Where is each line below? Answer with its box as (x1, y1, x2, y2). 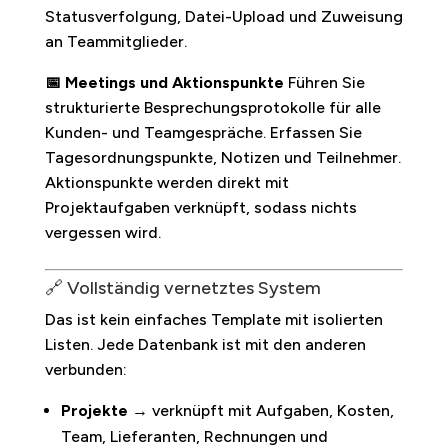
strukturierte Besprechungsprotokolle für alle (44, 97, 381, 117)
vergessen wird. (44, 222, 161, 242)
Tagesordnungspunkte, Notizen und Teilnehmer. (44, 147, 401, 167)
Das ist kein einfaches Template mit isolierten (44, 309, 383, 329)
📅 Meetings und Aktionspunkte (44, 72, 284, 92)
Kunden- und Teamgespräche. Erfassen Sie (44, 122, 362, 142)
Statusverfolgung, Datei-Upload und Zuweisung (44, 6, 403, 26)
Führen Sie (283, 72, 365, 92)
